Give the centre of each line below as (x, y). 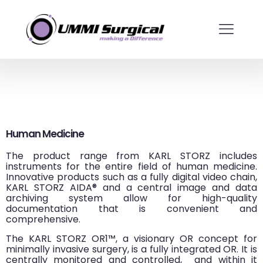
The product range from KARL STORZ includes (131, 156)
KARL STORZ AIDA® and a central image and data (131, 188)
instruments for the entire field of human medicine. (131, 166)
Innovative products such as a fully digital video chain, (131, 177)
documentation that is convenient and (131, 209)
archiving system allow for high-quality (131, 198)
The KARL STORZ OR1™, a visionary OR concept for (131, 239)
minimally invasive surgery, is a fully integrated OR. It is (131, 249)
